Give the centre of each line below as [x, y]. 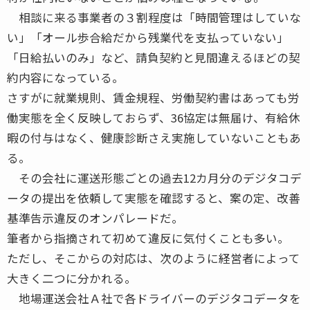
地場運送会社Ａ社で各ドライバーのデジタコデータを [154, 298]
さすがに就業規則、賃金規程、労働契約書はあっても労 [153, 97]
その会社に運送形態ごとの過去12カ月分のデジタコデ [154, 177]
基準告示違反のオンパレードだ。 [95, 218]
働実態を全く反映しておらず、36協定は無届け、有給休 [154, 117]
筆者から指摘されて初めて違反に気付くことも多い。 [148, 238]
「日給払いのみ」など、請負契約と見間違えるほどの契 [154, 57]
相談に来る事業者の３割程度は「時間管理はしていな [154, 17]
